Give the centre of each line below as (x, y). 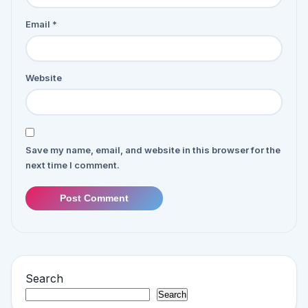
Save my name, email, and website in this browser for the (153, 150)
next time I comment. (73, 165)
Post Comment (94, 199)
